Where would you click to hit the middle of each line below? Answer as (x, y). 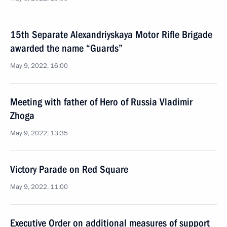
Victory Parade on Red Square (69, 169)
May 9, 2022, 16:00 (39, 66)
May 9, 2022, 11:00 (39, 187)
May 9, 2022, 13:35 (39, 133)
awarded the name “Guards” (66, 48)
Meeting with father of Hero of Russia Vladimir (101, 102)
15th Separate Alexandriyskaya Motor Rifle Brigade (111, 34)
